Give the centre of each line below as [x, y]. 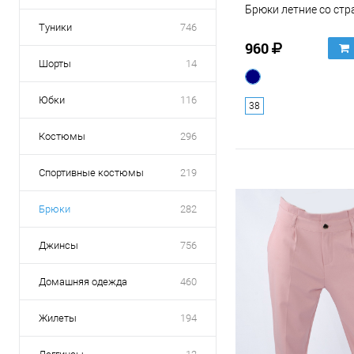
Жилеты [58, 318]
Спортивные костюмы [91, 173]
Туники [55, 28]
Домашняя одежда [83, 282]
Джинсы [58, 246]
